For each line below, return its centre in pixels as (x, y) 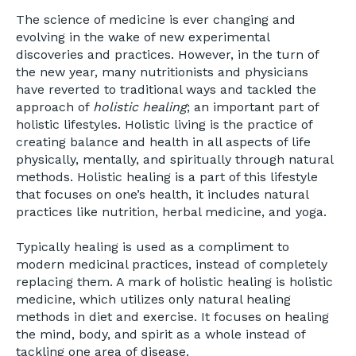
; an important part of (253, 106)
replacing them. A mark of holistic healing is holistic (174, 282)
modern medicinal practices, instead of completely (172, 265)
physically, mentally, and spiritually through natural (174, 159)
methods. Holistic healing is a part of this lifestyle (167, 176)
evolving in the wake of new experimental (143, 37)
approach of (54, 106)
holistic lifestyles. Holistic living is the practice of (164, 124)
